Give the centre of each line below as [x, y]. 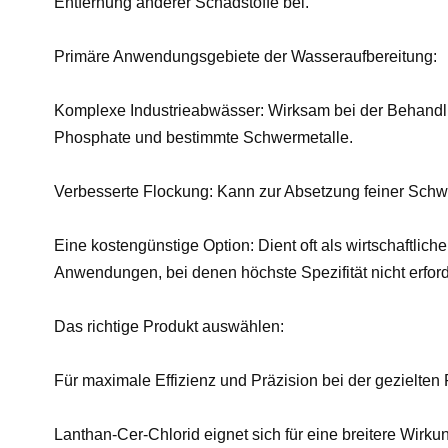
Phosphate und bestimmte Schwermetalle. [203, 137]
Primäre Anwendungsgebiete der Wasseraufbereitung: [245, 56]
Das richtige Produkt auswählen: [168, 326]
